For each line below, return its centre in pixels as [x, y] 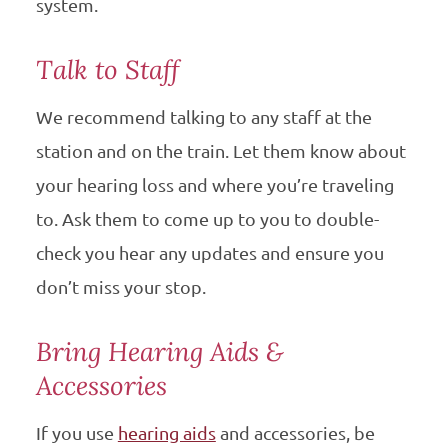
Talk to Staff [107, 69]
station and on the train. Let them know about [220, 150]
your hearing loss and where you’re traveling [214, 184]
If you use [76, 433]
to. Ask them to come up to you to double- [207, 218]
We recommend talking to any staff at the [203, 116]
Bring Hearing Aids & [159, 352]
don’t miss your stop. [120, 286]
